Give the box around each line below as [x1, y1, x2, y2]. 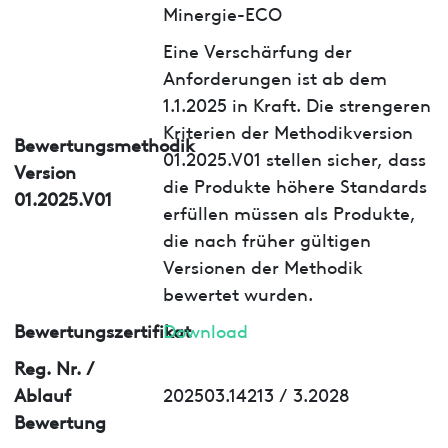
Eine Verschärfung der [162, 36, 352, 62]
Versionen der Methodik [162, 252, 363, 278]
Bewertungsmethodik [13, 131, 195, 157]
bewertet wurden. [162, 279, 313, 305]
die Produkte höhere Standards [162, 171, 427, 197]
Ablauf [13, 380, 71, 406]
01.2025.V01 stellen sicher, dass [162, 144, 426, 170]
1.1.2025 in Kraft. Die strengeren [162, 90, 431, 116]
